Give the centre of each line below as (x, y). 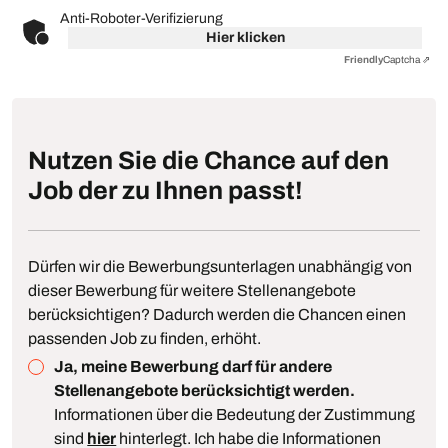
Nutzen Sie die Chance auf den (208, 160)
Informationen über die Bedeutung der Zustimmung (235, 414)
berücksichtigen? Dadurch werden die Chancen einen (217, 314)
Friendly (363, 59)
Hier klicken (245, 37)
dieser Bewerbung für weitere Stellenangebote (192, 290)
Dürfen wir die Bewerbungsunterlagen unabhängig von (220, 266)
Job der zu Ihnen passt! (165, 190)
